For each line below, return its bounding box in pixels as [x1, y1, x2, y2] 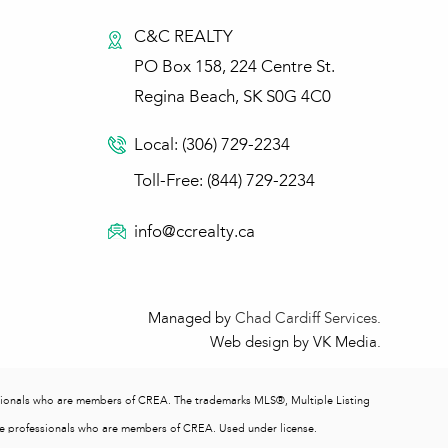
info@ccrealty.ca [133, 223, 255, 241]
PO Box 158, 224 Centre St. [133, 58, 335, 76]
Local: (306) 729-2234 [133, 136, 290, 154]
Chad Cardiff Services [235, 310, 378, 327]
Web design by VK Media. [210, 334, 382, 351]
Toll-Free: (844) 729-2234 [133, 172, 315, 190]
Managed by [148, 310, 236, 327]
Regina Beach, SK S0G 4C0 [133, 88, 331, 106]
